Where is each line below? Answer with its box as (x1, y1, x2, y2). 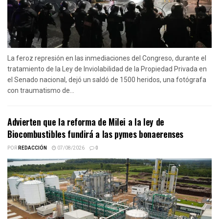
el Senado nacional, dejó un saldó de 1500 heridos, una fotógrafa (7, 75, 206, 84)
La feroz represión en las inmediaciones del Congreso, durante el (7, 54, 206, 62)
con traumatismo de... (7, 86, 74, 94)
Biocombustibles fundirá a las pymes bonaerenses (7, 127, 184, 140)
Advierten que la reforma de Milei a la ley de (7, 115, 164, 128)
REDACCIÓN (18, 144, 47, 152)
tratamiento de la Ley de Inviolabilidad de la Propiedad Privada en (7, 65, 207, 73)
